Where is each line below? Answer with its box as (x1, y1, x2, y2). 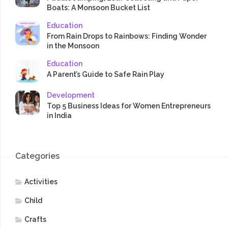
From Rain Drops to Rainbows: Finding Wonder (47, 32, 207, 41)
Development (47, 91, 95, 100)
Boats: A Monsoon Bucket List (47, 4, 150, 12)
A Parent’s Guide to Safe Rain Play (47, 70, 164, 79)
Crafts (24, 215, 46, 224)
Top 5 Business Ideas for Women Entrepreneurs (47, 102, 211, 110)
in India (47, 111, 72, 120)
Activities (24, 178, 58, 186)
